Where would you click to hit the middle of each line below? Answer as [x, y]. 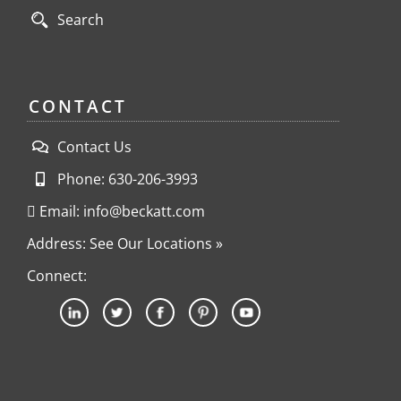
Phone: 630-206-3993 [126, 179]
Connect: [57, 276]
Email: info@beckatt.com [120, 212]
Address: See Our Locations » [125, 244]
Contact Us [93, 147]
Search [81, 20]
